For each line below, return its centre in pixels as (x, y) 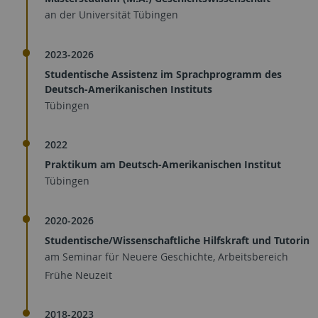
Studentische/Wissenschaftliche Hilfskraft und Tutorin (177, 240)
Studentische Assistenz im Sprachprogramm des (163, 74)
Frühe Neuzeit (78, 275)
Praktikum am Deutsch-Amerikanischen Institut (163, 165)
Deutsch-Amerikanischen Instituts (128, 89)
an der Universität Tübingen (111, 15)
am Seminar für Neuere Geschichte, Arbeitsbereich (166, 256)
